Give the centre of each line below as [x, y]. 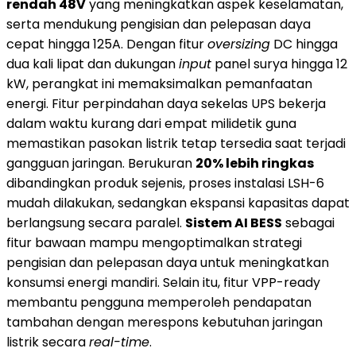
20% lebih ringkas [255, 163]
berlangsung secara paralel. [96, 222]
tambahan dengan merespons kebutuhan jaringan [164, 322]
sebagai [308, 222]
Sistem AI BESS [234, 222]
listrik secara [48, 342]
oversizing [239, 44]
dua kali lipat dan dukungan [93, 64]
